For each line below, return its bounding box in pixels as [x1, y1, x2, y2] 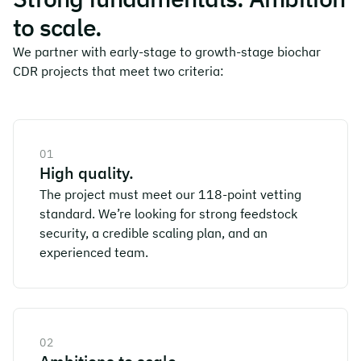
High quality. [39, 162, 134, 184]
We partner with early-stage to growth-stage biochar [13, 44, 321, 60]
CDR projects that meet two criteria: [13, 63, 224, 79]
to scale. [13, 11, 102, 43]
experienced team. [39, 244, 148, 260]
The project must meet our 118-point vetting [39, 186, 301, 202]
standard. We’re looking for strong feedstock [39, 205, 297, 222]
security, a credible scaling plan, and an [39, 225, 268, 241]
